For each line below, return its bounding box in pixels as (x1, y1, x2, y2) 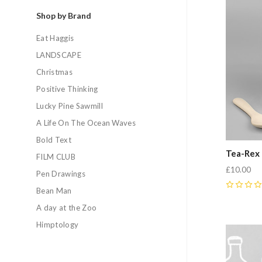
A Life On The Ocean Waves (36, 118, 136, 127)
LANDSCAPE (36, 50, 81, 60)
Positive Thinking (36, 84, 98, 94)
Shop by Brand (36, 11, 91, 20)
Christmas (36, 67, 73, 77)
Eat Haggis (36, 33, 74, 43)
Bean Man (36, 186, 72, 195)
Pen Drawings (36, 169, 85, 178)
